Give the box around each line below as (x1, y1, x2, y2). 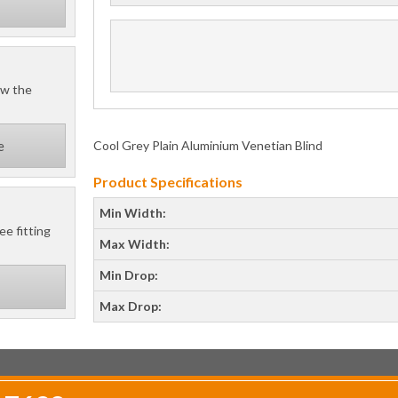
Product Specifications (93, 172, 243, 190)
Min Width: (99, 204, 166, 220)
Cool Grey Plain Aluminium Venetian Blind (93, 137, 322, 153)
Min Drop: (99, 267, 158, 283)
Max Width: (99, 235, 170, 251)
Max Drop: (99, 298, 162, 314)
